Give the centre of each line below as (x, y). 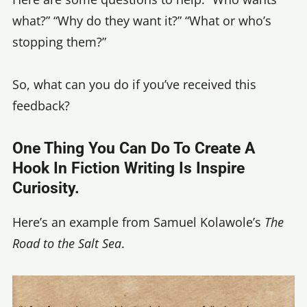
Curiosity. (46, 188)
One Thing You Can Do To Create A (134, 148)
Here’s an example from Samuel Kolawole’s (138, 222)
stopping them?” (59, 41)
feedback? (41, 106)
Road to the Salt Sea (67, 243)
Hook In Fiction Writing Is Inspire (128, 168)
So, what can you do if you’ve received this (134, 85)
